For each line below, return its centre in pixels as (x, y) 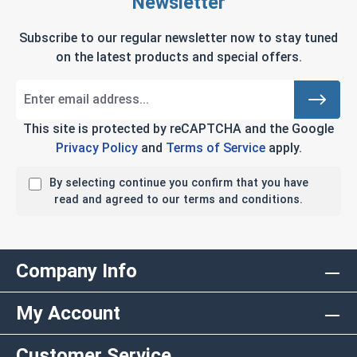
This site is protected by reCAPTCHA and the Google (178, 128)
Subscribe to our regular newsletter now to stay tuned (178, 37)
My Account (68, 313)
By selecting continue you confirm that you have (178, 182)
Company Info (76, 271)
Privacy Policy (96, 147)
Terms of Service (215, 147)
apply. (283, 147)
